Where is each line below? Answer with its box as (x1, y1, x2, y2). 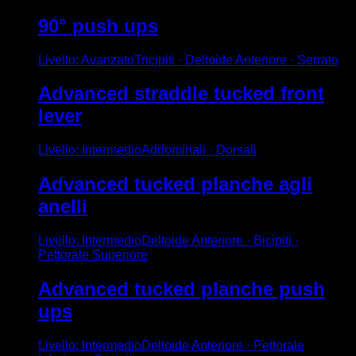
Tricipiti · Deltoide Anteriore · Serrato (134, 52, 339, 67)
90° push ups (38, 14, 158, 37)
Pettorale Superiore (38, 248, 148, 262)
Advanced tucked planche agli (38, 173, 312, 195)
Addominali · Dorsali (141, 143, 257, 157)
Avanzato (81, 52, 134, 67)
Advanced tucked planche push (38, 278, 325, 300)
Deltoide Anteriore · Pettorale (141, 338, 304, 352)
